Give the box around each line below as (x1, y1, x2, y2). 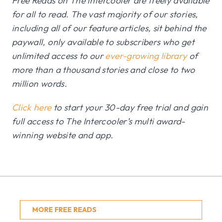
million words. (12, 78, 69, 90)
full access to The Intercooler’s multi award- (12, 115, 185, 127)
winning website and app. (12, 129, 113, 141)
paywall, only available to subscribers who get (12, 36, 195, 48)
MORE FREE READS (32, 205, 97, 215)
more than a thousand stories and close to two (12, 64, 195, 76)
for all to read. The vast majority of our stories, (12, 8, 198, 20)
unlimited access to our (12, 50, 106, 62)
